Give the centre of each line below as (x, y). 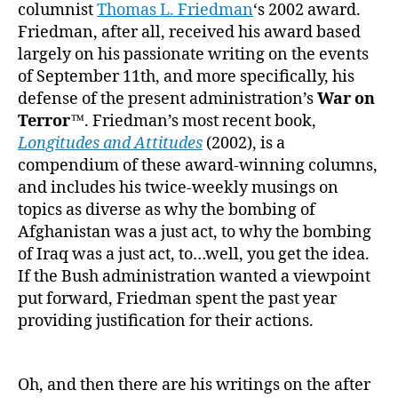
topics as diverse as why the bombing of (167, 210)
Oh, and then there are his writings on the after (194, 385)
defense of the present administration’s (167, 99)
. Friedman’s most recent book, (200, 121)
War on (346, 99)
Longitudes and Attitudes (110, 143)
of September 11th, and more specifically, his (186, 76)
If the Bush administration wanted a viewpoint (194, 276)
